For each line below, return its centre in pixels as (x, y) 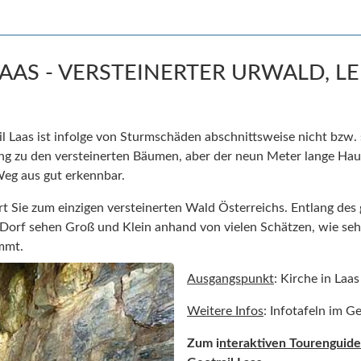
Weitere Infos (225, 311)
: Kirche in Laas (317, 278)
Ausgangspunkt (230, 278)
